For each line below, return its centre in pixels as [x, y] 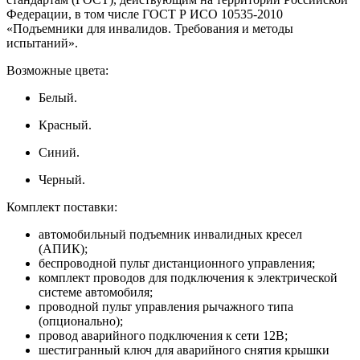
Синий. [59, 153]
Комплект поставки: [62, 207]
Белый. [58, 98]
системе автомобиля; [96, 292]
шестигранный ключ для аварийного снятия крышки [184, 350]
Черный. [62, 180]
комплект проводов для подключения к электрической [188, 278]
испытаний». [42, 43]
